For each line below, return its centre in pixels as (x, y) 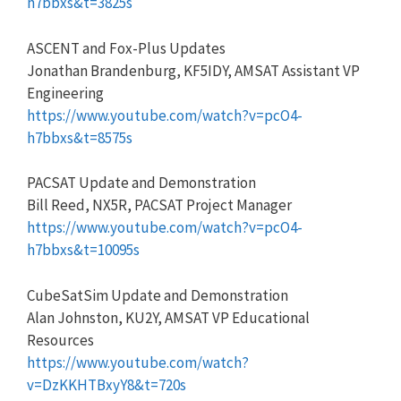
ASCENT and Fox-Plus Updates (126, 48)
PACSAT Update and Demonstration (141, 183)
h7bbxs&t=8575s (80, 137)
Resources (60, 340)
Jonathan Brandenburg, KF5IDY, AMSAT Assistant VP (193, 70)
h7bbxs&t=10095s (83, 250)
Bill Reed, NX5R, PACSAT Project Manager (159, 205)
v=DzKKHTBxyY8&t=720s (107, 384)
